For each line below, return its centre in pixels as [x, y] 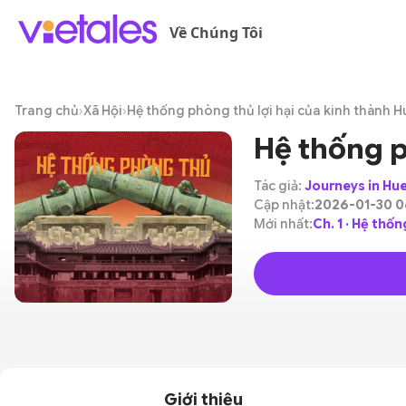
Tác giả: [279, 186]
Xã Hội [103, 111]
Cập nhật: [284, 205]
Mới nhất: [283, 224]
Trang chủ [47, 111]
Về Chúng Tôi [216, 33]
